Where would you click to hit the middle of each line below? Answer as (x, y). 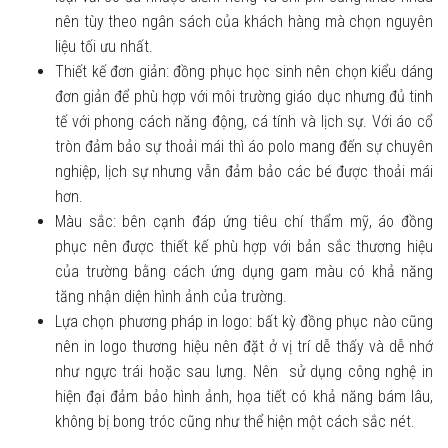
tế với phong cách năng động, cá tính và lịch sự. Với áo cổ (244, 121)
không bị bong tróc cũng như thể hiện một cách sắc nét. (235, 421)
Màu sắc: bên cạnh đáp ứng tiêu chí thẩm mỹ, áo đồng (244, 221)
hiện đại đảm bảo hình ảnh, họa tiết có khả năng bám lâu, (244, 396)
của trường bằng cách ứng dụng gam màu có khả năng (244, 271)
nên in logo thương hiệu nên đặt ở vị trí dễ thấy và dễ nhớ (244, 346)
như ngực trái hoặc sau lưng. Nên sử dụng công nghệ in (244, 371)
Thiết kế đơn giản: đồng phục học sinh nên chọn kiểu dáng (244, 71)
